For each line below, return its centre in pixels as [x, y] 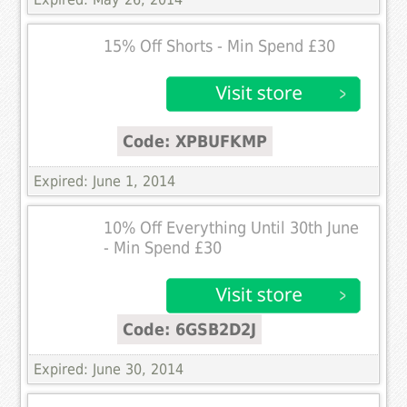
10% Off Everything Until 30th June [232, 228]
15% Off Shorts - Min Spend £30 [220, 46]
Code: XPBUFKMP [195, 141]
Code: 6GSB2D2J [190, 329]
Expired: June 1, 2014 [105, 181]
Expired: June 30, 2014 [109, 369]
